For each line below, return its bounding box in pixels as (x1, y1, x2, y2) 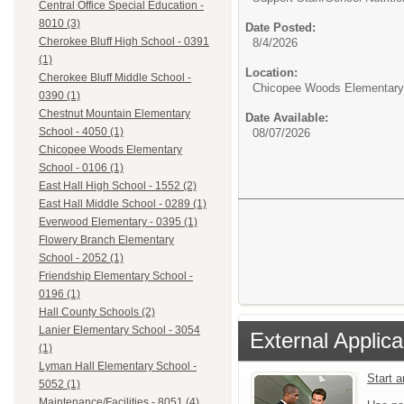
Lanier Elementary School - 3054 (39, 324, 200, 337)
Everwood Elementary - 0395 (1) (39, 216, 197, 229)
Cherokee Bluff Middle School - (39, 71, 191, 85)
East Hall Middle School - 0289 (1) (39, 197, 207, 211)
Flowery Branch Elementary (39, 234, 174, 247)
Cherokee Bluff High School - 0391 (39, 35, 209, 49)
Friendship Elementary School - (39, 270, 193, 283)
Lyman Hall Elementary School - (39, 360, 197, 373)
